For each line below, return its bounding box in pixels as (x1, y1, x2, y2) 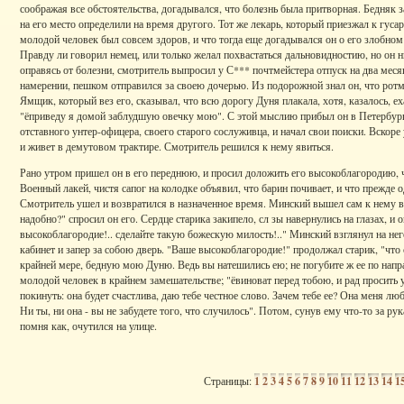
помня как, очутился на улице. (20, 318, 157, 333)
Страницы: (204, 373, 254, 388)
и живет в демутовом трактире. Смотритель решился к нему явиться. (20, 139, 334, 153)
